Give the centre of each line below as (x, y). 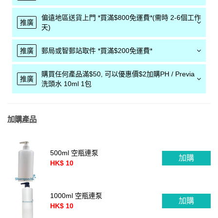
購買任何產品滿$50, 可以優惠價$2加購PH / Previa (118, 74)
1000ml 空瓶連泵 (76, 196)
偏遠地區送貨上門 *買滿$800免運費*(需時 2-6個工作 (121, 18)
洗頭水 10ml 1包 (66, 84)
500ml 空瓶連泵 (74, 153)
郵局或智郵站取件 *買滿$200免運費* (97, 51)
